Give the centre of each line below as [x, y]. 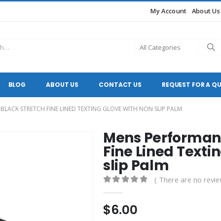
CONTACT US [120, 85]
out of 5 [133, 190]
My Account [169, 11]
